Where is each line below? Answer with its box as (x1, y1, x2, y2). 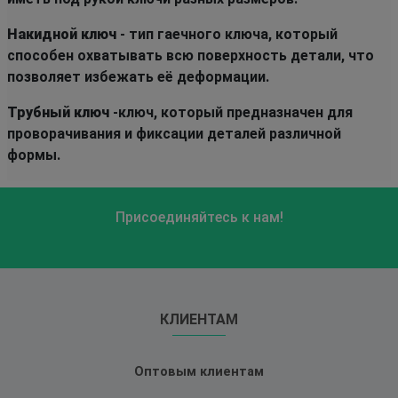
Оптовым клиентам (134, 363, 264, 379)
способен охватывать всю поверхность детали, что (7, 46, 374, 64)
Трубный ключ (7, 103, 109, 121)
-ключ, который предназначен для (109, 103, 353, 121)
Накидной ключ (7, 25, 116, 43)
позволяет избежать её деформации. (7, 68, 269, 85)
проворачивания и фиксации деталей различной (7, 124, 341, 142)
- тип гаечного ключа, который (116, 25, 338, 43)
